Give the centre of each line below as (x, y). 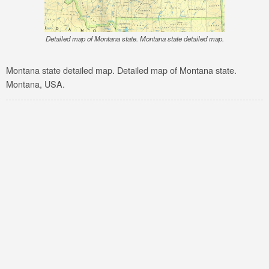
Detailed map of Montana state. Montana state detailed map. (134, 38)
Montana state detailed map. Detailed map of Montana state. (121, 70)
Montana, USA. (35, 84)
